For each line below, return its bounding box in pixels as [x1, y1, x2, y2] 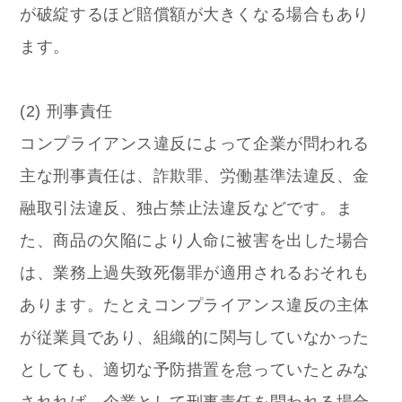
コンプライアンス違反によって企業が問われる [20, 135, 370, 153]
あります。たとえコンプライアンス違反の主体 [20, 296, 370, 315]
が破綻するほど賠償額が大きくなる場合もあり [20, 5, 370, 24]
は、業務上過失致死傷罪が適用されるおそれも [20, 264, 370, 283]
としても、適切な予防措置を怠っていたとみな [20, 361, 370, 380]
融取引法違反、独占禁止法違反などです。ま [20, 199, 354, 218]
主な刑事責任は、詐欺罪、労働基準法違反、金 [20, 167, 370, 186]
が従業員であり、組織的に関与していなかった [20, 328, 370, 347]
